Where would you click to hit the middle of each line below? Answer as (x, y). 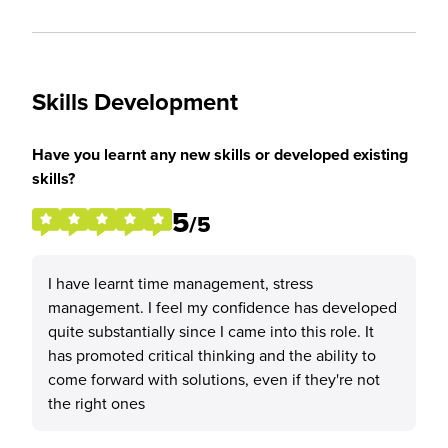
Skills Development (135, 101)
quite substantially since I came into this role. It (211, 331)
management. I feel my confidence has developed (222, 307)
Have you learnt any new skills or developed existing (220, 154)
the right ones (96, 403)
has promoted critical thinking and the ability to (212, 355)
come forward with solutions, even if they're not (214, 379)
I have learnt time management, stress (180, 283)
